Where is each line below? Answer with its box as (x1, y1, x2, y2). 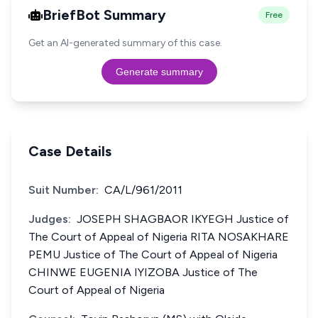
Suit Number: (28, 183, 99, 197)
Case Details (28, 143, 111, 160)
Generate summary (115, 66, 203, 77)
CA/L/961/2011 (104, 183, 182, 197)
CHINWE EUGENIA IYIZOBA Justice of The (28, 265, 258, 279)
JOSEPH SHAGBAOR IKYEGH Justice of (77, 212, 289, 226)
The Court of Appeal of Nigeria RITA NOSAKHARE (28, 230, 289, 243)
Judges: (28, 212, 71, 226)
